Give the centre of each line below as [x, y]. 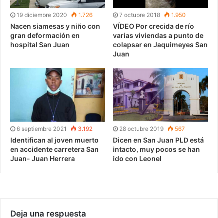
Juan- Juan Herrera [43, 159]
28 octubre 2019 [141, 129]
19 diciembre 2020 [42, 15]
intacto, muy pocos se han [156, 149]
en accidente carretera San [54, 149]
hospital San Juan [40, 45]
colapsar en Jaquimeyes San [160, 45]
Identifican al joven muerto [54, 140]
